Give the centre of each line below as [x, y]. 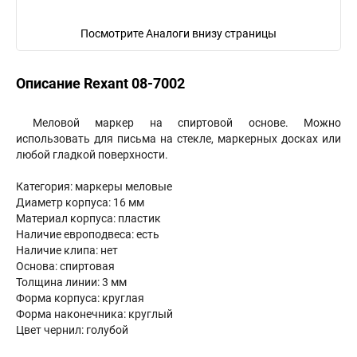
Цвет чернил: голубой [72, 330]
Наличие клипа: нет [68, 250]
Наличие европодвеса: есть [89, 234]
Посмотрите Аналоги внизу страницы [178, 33]
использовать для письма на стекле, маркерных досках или [178, 139]
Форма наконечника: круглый [96, 314]
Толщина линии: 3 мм [73, 282]
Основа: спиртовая [67, 266]
